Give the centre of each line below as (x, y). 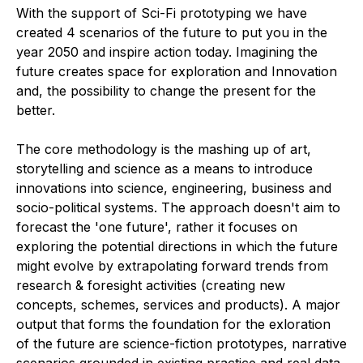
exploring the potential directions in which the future (177, 247)
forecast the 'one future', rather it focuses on (157, 227)
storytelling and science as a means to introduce (164, 169)
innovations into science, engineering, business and (174, 188)
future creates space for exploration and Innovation (177, 72)
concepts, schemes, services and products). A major (178, 305)
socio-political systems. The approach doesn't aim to (178, 208)
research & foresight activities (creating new (151, 286)
